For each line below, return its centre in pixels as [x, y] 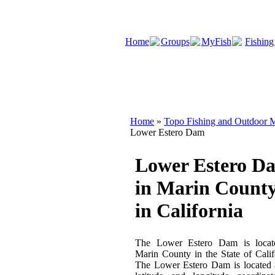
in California [189, 211]
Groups [175, 41]
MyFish [216, 41]
